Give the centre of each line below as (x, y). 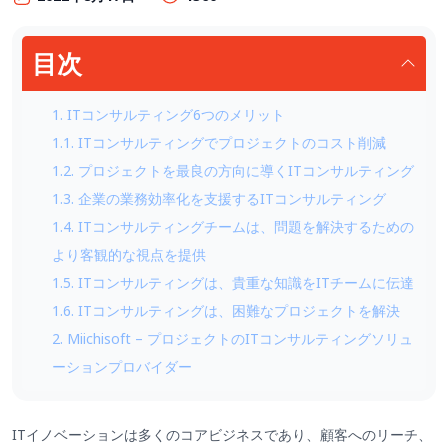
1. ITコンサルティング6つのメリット (168, 114)
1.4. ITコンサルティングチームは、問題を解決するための (233, 226)
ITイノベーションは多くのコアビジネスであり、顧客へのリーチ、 (222, 434)
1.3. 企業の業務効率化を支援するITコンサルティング (219, 198)
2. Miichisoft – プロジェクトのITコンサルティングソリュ (232, 338)
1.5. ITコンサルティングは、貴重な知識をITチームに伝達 (233, 282)
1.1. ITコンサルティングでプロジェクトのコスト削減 (219, 142)
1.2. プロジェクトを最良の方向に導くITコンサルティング (233, 170)
